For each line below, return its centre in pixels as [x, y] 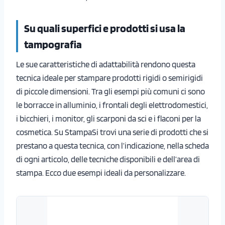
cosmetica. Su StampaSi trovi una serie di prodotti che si [112, 132]
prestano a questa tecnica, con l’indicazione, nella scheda [113, 145]
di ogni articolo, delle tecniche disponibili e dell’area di [108, 159]
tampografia [53, 44]
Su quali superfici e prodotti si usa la [105, 28]
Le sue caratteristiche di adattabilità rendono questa [106, 64]
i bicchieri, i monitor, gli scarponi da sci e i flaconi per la [108, 118]
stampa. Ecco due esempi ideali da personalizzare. [101, 173]
